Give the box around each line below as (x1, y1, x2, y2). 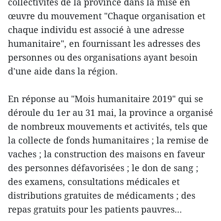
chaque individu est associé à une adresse (8, 23, 184, 36)
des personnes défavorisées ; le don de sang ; (8, 161, 198, 174)
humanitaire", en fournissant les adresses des (8, 37, 200, 49)
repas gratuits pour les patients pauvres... (8, 203, 182, 215)
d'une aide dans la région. (8, 65, 118, 77)
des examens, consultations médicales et (8, 175, 180, 187)
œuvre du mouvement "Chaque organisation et (8, 9, 205, 22)
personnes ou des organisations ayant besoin (8, 51, 198, 63)
